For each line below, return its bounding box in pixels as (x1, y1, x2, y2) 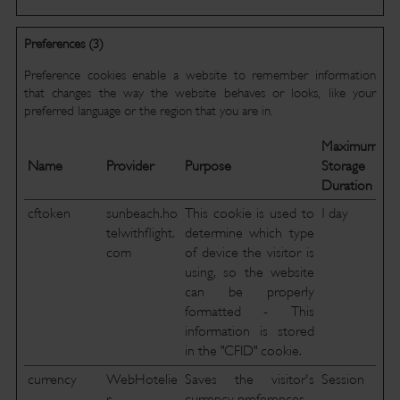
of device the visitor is (184, 245, 314, 261)
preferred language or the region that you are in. (23, 103, 273, 119)
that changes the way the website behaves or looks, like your (23, 85, 377, 101)
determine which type (184, 225, 314, 241)
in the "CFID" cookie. (184, 343, 302, 359)
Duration (321, 178, 372, 194)
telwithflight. (105, 225, 175, 241)
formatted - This (184, 304, 314, 320)
